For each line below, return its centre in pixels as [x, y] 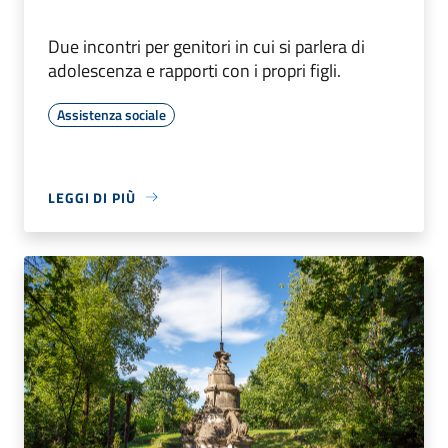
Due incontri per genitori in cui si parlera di [206, 46]
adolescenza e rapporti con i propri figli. [194, 70]
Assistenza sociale [111, 114]
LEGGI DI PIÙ [92, 197]
